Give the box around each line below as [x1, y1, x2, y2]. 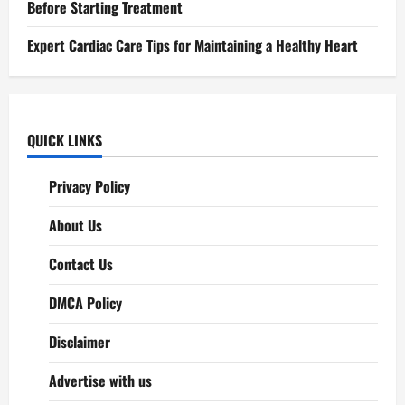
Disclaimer [49, 330, 110, 353]
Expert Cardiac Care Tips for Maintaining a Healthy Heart [27, 33, 358, 56]
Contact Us [49, 252, 113, 275]
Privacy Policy [49, 174, 130, 197]
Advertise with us [49, 369, 152, 391]
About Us [49, 213, 102, 236]
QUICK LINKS [27, 128, 102, 151]
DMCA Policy [49, 291, 122, 314]
